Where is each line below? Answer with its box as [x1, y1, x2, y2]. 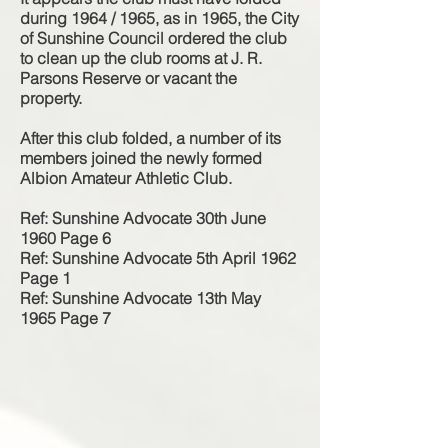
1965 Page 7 [20, 308, 111, 328]
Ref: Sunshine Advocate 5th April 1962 [20, 248, 296, 268]
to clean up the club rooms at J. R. [20, 48, 262, 68]
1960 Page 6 [20, 228, 111, 248]
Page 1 [20, 268, 71, 288]
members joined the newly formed [20, 148, 262, 168]
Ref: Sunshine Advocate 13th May [20, 288, 261, 308]
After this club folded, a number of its [20, 128, 281, 148]
